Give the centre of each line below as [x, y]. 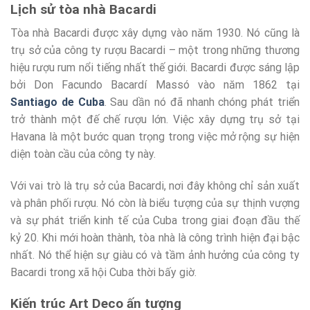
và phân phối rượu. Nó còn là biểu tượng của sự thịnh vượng [155, 203]
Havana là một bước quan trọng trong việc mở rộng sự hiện [155, 137]
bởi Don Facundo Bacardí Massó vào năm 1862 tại [155, 85]
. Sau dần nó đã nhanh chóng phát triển [202, 102]
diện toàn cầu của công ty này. [83, 154]
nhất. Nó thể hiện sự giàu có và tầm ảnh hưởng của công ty [155, 255]
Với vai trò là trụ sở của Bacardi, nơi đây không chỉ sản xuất [155, 186]
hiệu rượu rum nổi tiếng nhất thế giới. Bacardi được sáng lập [155, 68]
